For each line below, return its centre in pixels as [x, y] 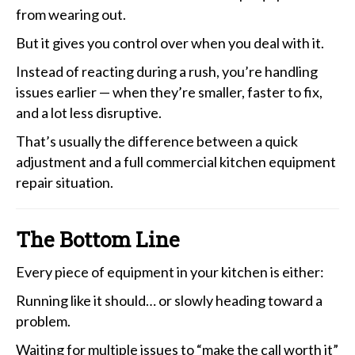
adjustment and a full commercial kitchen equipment [176, 161]
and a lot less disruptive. [89, 112]
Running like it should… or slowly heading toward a [169, 300]
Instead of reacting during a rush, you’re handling [167, 71]
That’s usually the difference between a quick [157, 141]
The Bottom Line [98, 239]
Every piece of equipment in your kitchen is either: [170, 271]
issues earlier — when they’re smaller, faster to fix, [169, 92]
